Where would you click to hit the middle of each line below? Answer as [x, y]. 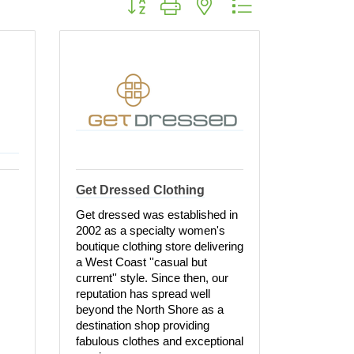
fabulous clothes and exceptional [160, 341]
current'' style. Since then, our [152, 278]
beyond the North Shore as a [150, 309]
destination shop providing [143, 325]
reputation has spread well [143, 294]
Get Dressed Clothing [140, 190]
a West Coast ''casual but [141, 262]
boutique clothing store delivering [160, 246]
